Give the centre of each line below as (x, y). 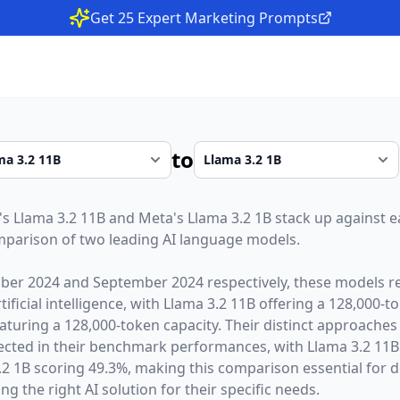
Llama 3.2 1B (229, 218)
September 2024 (148, 282)
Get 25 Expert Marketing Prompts (204, 18)
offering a (292, 304)
